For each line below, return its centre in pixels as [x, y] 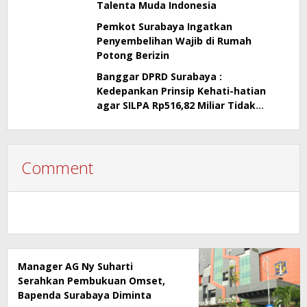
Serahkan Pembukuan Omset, [91, 281]
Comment [57, 168]
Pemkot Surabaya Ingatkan [164, 26]
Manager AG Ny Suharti [75, 266]
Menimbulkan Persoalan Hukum [175, 120]
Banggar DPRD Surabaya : [159, 76]
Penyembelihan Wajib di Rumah [174, 41]
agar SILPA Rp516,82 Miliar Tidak [176, 105]
